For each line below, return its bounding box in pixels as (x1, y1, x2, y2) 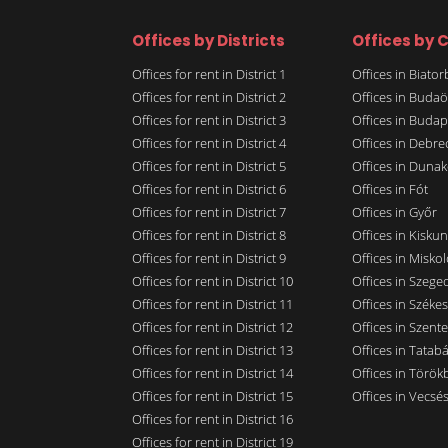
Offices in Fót (352, 180, 428, 199)
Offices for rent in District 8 (132, 226, 286, 245)
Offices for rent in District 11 (132, 295, 293, 314)
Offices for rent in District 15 (132, 387, 293, 406)
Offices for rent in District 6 (132, 180, 286, 199)
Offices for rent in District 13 (132, 341, 293, 360)
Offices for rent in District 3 (132, 111, 286, 130)
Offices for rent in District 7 (132, 203, 286, 222)
